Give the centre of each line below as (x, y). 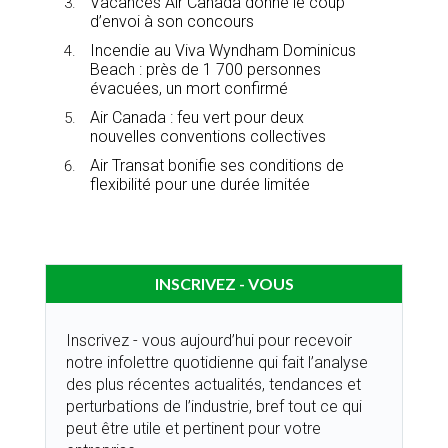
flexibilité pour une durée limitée (200, 184)
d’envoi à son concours (172, 21)
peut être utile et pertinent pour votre (193, 428)
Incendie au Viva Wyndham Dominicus (223, 50)
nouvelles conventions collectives (208, 136)
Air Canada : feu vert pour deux (197, 117)
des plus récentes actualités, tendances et (213, 384)
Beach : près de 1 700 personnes (205, 69)
